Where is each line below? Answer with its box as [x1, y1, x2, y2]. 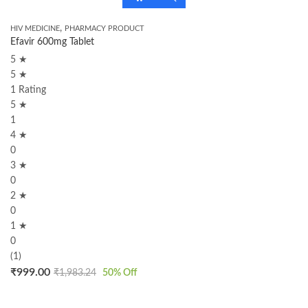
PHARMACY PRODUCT [65, 25, 144, 32]
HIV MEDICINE [10, 25, 60, 32]
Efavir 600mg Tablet [10, 37, 94, 47]
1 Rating [10, 85, 46, 95]
